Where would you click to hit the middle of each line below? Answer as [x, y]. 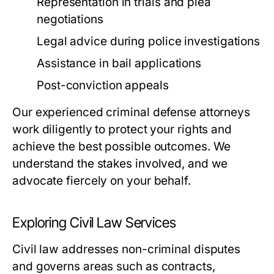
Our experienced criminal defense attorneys [131, 112]
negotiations [70, 19]
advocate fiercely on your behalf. [102, 181]
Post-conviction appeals [103, 85]
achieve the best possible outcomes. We [122, 146]
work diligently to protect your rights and [122, 129]
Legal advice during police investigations [149, 41]
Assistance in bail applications [119, 63]
